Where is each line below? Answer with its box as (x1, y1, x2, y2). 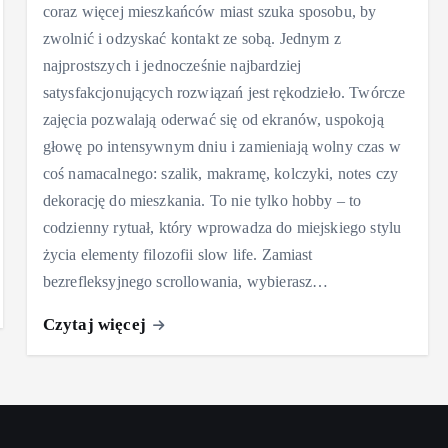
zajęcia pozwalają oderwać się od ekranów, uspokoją (42, 110, 384, 128)
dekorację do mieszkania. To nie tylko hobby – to (42, 191, 362, 209)
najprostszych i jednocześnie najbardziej (42, 56, 302, 74)
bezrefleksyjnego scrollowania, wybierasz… (42, 272, 329, 290)
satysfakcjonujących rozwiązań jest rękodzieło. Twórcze (42, 83, 406, 101)
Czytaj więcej (42, 314, 151, 334)
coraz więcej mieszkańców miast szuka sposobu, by (42, 2, 377, 20)
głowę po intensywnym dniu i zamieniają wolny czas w (42, 137, 401, 155)
